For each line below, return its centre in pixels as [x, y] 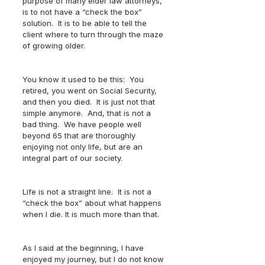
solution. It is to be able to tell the [86, 23]
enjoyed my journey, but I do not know [94, 259]
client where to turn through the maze [94, 34]
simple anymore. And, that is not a [88, 113]
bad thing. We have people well [83, 124]
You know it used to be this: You [84, 79]
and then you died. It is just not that [90, 102]
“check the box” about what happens [93, 203]
